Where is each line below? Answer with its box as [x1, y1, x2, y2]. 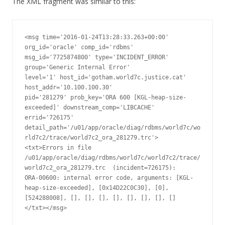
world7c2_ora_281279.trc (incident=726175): [25, 164, 176, 172]
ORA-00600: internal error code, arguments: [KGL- [25, 174, 193, 182]
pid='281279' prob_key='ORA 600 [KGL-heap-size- [25, 94, 186, 101]
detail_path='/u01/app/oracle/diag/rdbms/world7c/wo [25, 124, 200, 132]
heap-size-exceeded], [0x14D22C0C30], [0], [25, 184, 169, 192]
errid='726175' [25, 114, 74, 122]
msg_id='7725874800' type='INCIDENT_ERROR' [25, 54, 169, 61]
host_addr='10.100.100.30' [25, 84, 113, 91]
